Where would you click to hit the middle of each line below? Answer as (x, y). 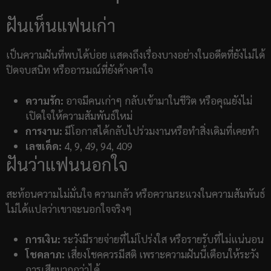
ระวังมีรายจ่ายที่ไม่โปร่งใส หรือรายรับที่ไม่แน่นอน (162, 239)
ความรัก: (44, 100)
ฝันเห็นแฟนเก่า (61, 25)
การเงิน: (43, 239)
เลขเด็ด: (44, 145)
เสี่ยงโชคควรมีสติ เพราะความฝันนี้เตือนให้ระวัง (162, 254)
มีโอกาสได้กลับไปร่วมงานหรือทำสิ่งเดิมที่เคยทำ (161, 130)
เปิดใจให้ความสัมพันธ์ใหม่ (79, 115)
